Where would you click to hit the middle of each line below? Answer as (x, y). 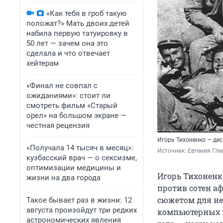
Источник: (172, 151)
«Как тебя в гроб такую (86, 13)
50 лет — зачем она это (67, 43)
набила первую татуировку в (77, 33)
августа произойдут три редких (82, 210)
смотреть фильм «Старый (72, 106)
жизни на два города (63, 178)
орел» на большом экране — (76, 115)
